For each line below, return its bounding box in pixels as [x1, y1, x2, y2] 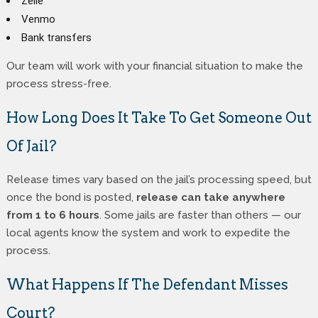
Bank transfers [21, 31, 92, 44]
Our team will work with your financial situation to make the [6, 59, 303, 72]
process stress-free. [6, 77, 111, 90]
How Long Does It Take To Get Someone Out [6, 109, 312, 126]
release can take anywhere [136, 190, 285, 204]
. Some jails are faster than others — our [99, 208, 301, 221]
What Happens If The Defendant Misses [6, 275, 288, 293]
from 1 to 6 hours [6, 208, 99, 221]
